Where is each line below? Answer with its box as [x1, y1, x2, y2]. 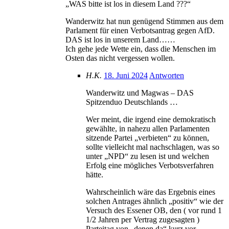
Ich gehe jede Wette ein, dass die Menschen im [65, 44, 216, 53]
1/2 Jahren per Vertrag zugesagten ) [86, 215, 199, 224]
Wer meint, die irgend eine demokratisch [86, 114, 216, 124]
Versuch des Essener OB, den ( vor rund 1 [86, 205, 222, 215]
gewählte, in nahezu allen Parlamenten [86, 124, 210, 133]
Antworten [149, 71, 184, 80]
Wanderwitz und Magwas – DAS [86, 88, 194, 97]
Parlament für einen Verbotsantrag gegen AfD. [65, 26, 215, 35]
